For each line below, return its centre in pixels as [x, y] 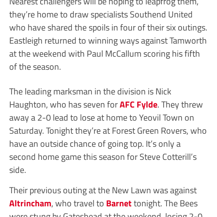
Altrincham [30, 203]
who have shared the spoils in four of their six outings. [108, 27]
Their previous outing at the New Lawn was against [103, 190]
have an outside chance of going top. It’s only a [95, 144]
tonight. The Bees [164, 203]
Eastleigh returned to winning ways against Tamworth [108, 40]
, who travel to [78, 203]
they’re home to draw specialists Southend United [101, 14]
